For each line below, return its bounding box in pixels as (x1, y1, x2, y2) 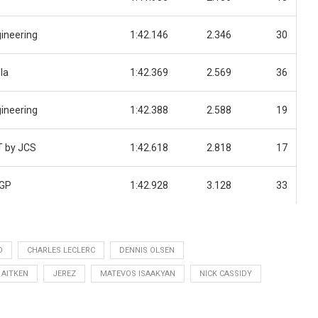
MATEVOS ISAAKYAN (100, 269, 175, 279)
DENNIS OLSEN (119, 246, 175, 256)
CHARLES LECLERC (27, 246, 95, 256)
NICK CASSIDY (199, 269, 252, 279)
